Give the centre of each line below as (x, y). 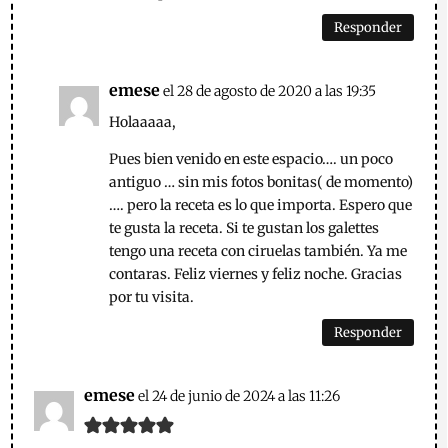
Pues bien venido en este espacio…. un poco (251, 159)
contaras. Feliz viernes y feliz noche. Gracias (256, 274)
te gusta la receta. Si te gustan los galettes (244, 228)
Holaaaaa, (143, 122)
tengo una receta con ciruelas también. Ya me (258, 251)
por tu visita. (152, 297)
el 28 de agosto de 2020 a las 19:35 (270, 91)
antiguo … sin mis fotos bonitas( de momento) (261, 182)
